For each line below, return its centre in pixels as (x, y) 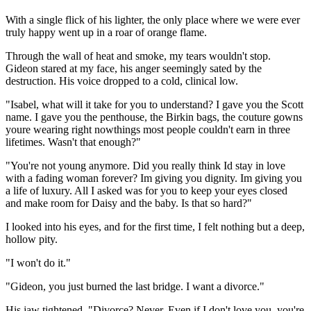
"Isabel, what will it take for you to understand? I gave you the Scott (154, 104)
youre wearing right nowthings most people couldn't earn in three (148, 129)
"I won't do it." (38, 262)
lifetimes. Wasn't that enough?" (73, 142)
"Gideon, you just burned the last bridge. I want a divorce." (135, 286)
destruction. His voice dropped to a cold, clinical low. (122, 81)
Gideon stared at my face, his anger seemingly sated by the (134, 68)
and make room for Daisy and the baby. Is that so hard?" (129, 203)
